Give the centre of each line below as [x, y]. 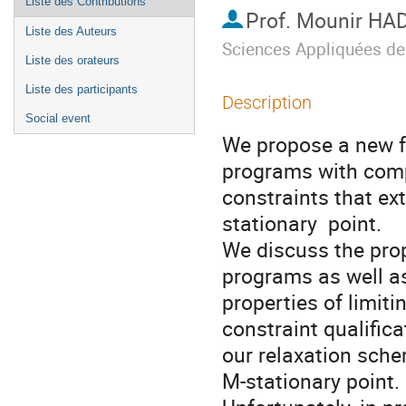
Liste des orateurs [72, 60]
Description [267, 102]
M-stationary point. [311, 381]
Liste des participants [82, 89]
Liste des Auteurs [71, 31]
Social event [58, 118]
